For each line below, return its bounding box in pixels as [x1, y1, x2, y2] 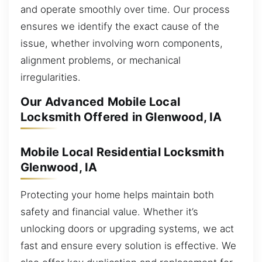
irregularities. [20, 71, 81, 83]
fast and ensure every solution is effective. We [20, 240, 236, 252]
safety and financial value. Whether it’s [20, 206, 198, 218]
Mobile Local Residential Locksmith [20, 144, 224, 159]
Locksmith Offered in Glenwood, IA [20, 110, 222, 125]
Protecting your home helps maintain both [20, 189, 214, 201]
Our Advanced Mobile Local [20, 95, 180, 109]
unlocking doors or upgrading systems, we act [20, 223, 234, 235]
